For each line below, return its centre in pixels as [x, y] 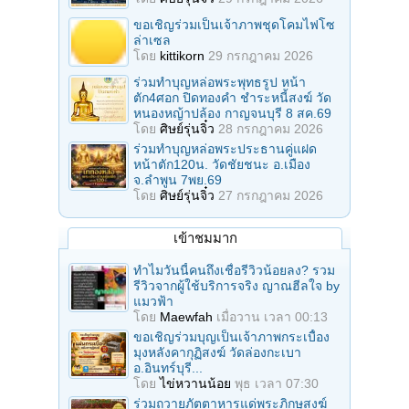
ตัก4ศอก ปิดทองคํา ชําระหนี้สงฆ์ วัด [232, 97]
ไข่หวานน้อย [195, 383]
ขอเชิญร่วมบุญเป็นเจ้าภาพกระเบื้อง [231, 336]
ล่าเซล [152, 40]
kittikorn [182, 55]
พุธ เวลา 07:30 [277, 383]
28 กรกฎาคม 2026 [271, 128]
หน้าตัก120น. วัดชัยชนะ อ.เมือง [222, 164]
